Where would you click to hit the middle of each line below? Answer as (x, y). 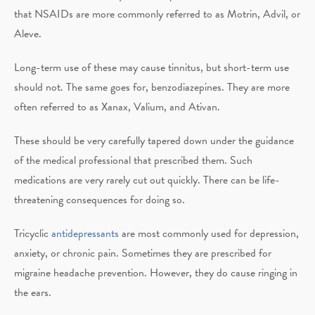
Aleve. (28, 33)
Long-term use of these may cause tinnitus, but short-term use (152, 67)
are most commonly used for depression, (209, 233)
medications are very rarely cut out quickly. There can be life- (147, 180)
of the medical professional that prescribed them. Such (133, 160)
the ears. (33, 292)
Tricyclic (33, 233)
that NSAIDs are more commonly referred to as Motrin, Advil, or (157, 14)
